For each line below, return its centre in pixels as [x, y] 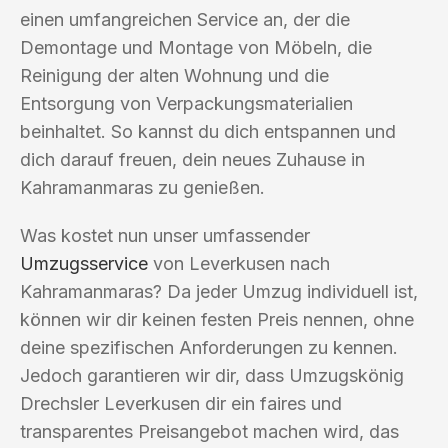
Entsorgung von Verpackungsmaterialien [186, 103]
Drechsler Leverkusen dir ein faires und [181, 403]
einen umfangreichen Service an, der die [185, 19]
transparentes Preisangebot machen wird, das [209, 431]
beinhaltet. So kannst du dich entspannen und [208, 131]
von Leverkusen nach [239, 263]
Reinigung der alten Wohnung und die [174, 75]
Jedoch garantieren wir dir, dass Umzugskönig [212, 375]
